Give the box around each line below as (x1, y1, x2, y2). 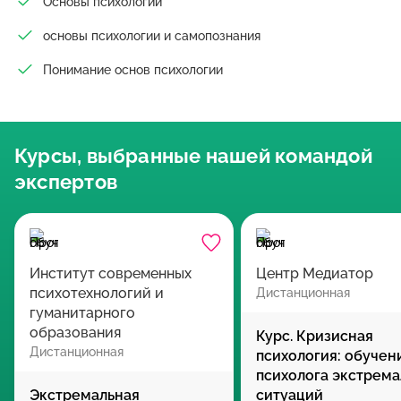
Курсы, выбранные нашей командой (14, 144, 372, 167)
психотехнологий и (30, 285, 164, 302)
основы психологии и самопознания (43, 28, 260, 43)
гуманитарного (30, 304, 135, 321)
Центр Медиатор (256, 265, 373, 282)
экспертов (14, 170, 117, 193)
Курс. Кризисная (256, 328, 373, 345)
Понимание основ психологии (43, 62, 223, 77)
